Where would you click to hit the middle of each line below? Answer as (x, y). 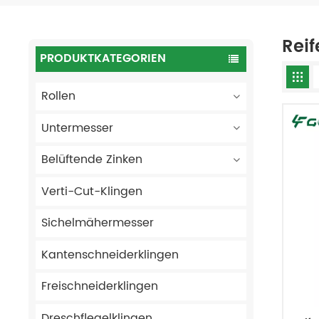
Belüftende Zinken (91, 160)
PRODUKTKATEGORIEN (103, 59)
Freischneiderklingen (99, 287)
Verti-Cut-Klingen (91, 191)
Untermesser (77, 128)
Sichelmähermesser (97, 223)
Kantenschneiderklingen (110, 255)
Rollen (58, 96)
